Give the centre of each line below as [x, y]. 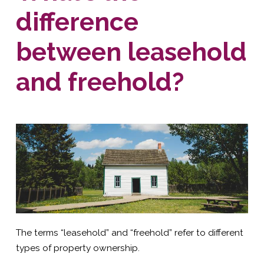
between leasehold [131, 52]
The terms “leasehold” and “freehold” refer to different [129, 233]
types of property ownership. [77, 248]
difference [77, 22]
